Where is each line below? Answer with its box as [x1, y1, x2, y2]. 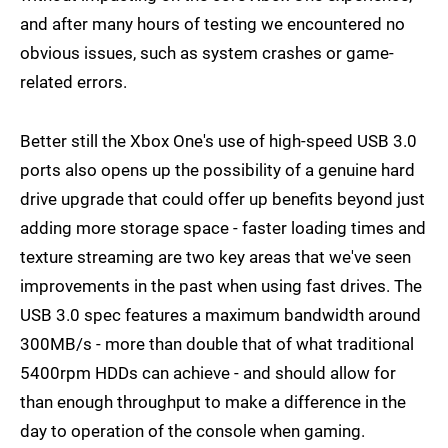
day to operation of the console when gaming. [20, 421, 365, 442]
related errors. [20, 72, 147, 93]
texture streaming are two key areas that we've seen [20, 247, 411, 268]
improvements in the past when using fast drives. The [20, 276, 422, 297]
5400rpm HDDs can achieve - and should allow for [20, 363, 396, 384]
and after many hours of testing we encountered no [20, 14, 405, 35]
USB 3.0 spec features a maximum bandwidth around [20, 305, 421, 326]
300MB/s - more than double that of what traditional [20, 334, 414, 355]
